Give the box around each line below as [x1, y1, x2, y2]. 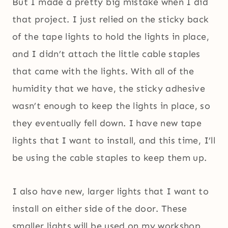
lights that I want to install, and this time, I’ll [12, 135, 215, 147]
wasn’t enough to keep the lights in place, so [12, 100, 211, 112]
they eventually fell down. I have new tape [12, 118, 202, 129]
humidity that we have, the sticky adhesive [12, 83, 206, 95]
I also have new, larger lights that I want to [12, 186, 209, 197]
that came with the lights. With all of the [12, 66, 194, 77]
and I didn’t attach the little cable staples [12, 48, 201, 60]
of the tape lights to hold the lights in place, [12, 31, 209, 43]
